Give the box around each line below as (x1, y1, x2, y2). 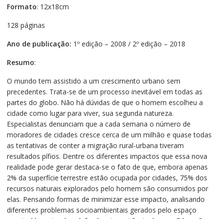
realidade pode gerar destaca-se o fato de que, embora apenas (6, 162, 208, 172)
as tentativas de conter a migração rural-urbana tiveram (6, 140, 184, 150)
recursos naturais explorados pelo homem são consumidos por (6, 183, 208, 193)
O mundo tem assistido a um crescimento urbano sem (6, 76, 180, 86)
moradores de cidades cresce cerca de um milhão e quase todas (6, 130, 212, 139)
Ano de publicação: (6, 39, 73, 48)
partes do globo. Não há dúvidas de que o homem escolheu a (6, 97, 203, 107)
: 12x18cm (36, 1, 69, 11)
